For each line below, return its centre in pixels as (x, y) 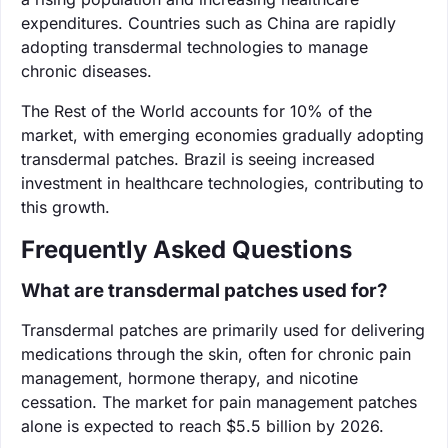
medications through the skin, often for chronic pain (216, 353)
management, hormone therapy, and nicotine (189, 377)
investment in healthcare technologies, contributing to (222, 182)
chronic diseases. (86, 70)
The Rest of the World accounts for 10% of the (196, 110)
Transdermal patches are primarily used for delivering (223, 329)
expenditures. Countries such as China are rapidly (208, 22)
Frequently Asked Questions (186, 249)
